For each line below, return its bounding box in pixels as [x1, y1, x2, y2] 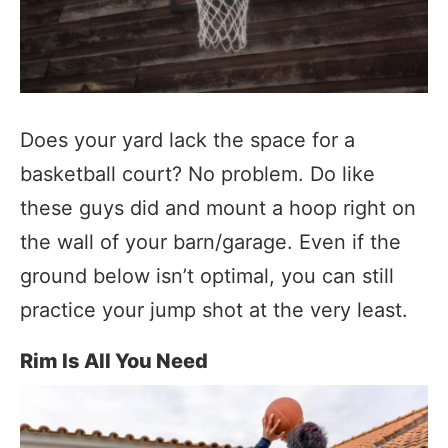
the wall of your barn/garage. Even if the [20, 229, 401, 254]
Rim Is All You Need [20, 348, 208, 373]
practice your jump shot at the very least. [20, 297, 408, 322]
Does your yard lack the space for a [20, 127, 355, 152]
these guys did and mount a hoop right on [20, 195, 416, 220]
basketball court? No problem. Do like [20, 161, 375, 186]
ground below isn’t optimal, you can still [20, 263, 394, 288]
